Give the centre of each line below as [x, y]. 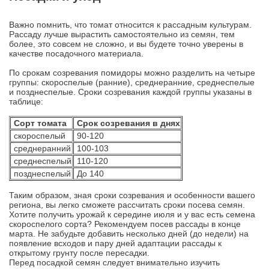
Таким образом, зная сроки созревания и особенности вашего [132, 195]
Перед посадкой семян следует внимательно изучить [114, 262]
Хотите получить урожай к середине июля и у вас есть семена [132, 214]
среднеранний [41, 148]
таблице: [26, 101]
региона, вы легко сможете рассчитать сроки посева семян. [127, 205]
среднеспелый [41, 161]
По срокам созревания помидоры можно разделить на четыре [132, 73]
